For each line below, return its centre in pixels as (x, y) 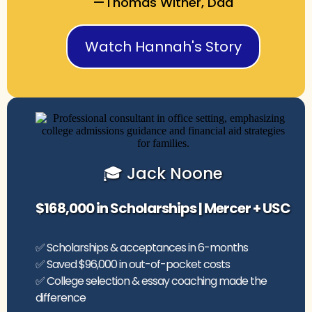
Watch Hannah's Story (163, 46)
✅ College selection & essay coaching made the (151, 281)
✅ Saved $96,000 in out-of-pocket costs (133, 264)
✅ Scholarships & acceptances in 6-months (142, 247)
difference (61, 297)
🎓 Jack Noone (163, 173)
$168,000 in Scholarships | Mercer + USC (163, 208)
